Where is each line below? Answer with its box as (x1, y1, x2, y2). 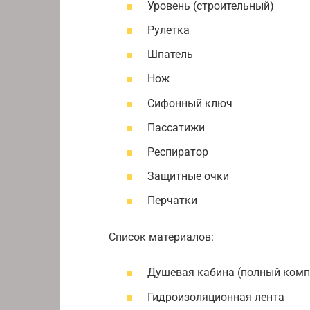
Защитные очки (147, 170, 229, 183)
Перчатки (147, 194, 197, 208)
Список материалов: (109, 230, 214, 244)
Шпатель (147, 48, 193, 62)
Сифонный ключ (147, 96, 232, 110)
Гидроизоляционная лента (147, 290, 284, 304)
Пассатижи (147, 120, 205, 134)
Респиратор (147, 145, 208, 159)
